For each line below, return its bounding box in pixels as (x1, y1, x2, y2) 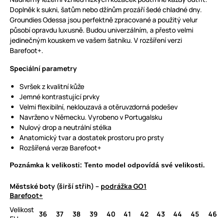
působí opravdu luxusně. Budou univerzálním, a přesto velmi (10, 25, 193, 35)
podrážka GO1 (101, 182, 146, 191)
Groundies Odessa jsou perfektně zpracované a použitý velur (10, 15, 198, 24)
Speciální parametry (10, 64, 77, 73)
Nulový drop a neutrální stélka (19, 123, 111, 132)
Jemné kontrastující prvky (19, 92, 100, 101)
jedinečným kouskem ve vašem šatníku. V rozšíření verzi (10, 36, 182, 45)
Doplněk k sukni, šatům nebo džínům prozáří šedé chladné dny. (10, 5, 202, 14)
